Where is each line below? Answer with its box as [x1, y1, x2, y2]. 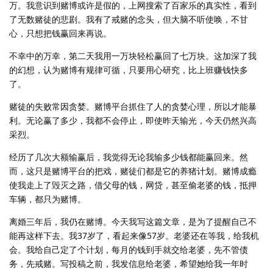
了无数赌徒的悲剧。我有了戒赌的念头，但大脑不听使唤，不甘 [9, 13, 248, 26]
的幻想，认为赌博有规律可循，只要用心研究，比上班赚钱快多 [9, 64, 248, 76]
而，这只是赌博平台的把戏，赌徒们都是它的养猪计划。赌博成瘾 [9, 165, 257, 177]
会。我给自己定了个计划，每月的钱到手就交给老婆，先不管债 [9, 244, 248, 256]
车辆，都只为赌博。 [9, 193, 86, 205]
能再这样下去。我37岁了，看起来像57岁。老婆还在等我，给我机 [9, 230, 259, 242]
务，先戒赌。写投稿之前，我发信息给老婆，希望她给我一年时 [9, 258, 248, 270]
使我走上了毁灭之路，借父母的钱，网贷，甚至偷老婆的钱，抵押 [9, 179, 257, 191]
